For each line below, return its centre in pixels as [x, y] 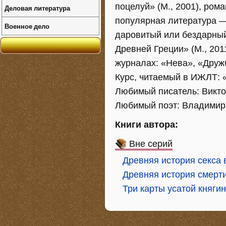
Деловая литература [37, 8]
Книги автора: [147, 125]
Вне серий [151, 144]
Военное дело [27, 26]
